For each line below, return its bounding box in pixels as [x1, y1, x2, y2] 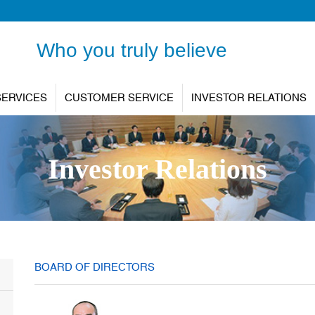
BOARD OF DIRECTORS [34, 258, 155, 278]
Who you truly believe [36, 39, 227, 61]
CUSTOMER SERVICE [65, 89, 174, 108]
